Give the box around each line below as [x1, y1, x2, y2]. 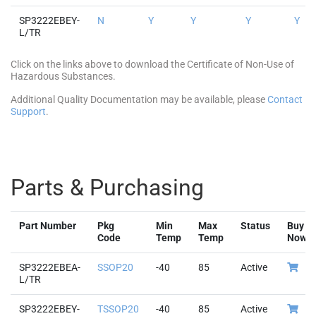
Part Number [19, 220, 76, 231]
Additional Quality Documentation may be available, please [11, 94, 267, 105]
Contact [267, 94, 303, 105]
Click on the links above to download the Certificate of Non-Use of [11, 59, 294, 70]
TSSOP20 [97, 303, 139, 315]
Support [11, 106, 46, 117]
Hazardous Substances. [11, 71, 116, 82]
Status [241, 220, 270, 231]
